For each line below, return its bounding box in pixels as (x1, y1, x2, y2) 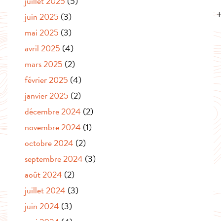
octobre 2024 (25, 136, 74, 150)
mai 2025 (25, 26, 59, 39)
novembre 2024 (25, 120, 81, 134)
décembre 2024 (25, 105, 81, 118)
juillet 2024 (25, 184, 66, 197)
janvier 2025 (25, 89, 69, 103)
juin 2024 (25, 199, 59, 213)
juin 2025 (25, 10, 59, 24)
